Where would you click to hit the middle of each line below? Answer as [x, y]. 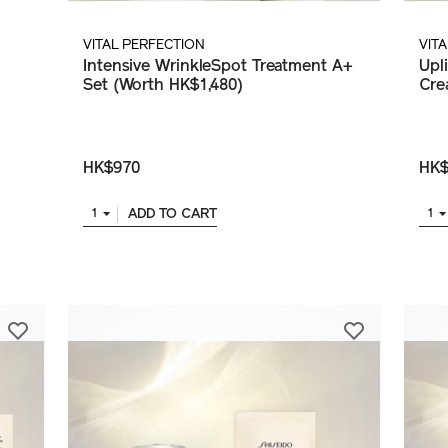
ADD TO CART [172, 215]
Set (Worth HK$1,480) [163, 86]
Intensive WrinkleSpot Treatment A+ [218, 67]
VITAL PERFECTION [144, 46]
